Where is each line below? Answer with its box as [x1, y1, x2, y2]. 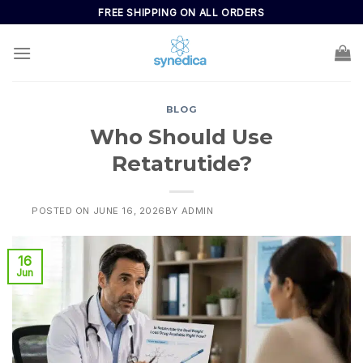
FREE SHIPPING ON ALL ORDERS [98, 6, 265, 19]
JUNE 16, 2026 [92, 205, 165, 216]
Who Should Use [90, 124, 273, 150]
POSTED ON [32, 205, 93, 216]
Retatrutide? [111, 151, 252, 177]
